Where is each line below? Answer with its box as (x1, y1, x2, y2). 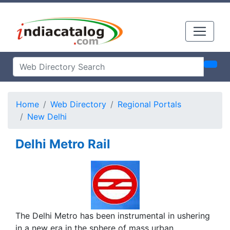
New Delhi (27, 111, 67, 122)
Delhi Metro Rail (15, 137, 110, 151)
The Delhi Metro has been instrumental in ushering (15, 210, 210, 221)
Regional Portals (118, 99, 181, 109)
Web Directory (50, 99, 106, 109)
